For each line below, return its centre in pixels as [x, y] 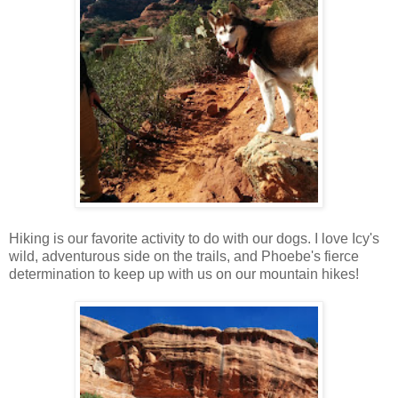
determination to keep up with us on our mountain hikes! [184, 274]
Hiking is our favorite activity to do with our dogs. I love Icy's [194, 238]
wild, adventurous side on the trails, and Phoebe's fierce [184, 256]
